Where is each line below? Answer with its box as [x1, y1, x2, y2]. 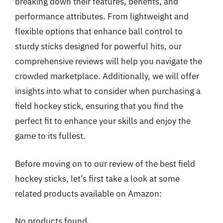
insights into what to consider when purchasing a [15, 86, 201, 97]
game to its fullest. [15, 130, 86, 141]
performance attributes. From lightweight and [15, 11, 189, 22]
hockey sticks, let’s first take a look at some [15, 173, 180, 184]
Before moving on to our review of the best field [15, 158, 195, 169]
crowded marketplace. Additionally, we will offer [15, 71, 199, 82]
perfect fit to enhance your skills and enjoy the [15, 115, 191, 126]
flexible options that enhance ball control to [15, 26, 183, 37]
